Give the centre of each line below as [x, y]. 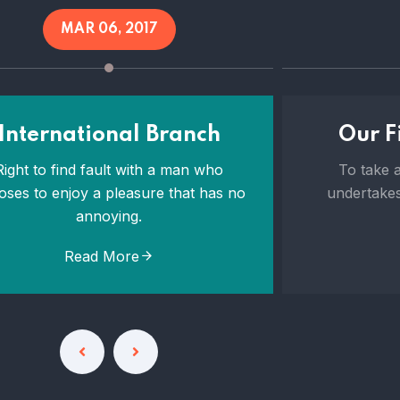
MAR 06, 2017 [109, 29]
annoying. [109, 216]
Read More [102, 256]
